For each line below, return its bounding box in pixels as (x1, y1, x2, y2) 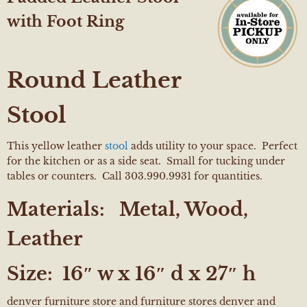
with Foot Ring (7, 12, 124, 31)
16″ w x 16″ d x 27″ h (53, 262, 256, 285)
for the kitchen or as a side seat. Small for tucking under (7, 154, 285, 167)
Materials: (7, 197, 105, 221)
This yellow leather (7, 139, 105, 152)
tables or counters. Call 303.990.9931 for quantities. (7, 169, 262, 182)
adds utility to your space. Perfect (128, 139, 297, 152)
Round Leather (7, 66, 181, 94)
